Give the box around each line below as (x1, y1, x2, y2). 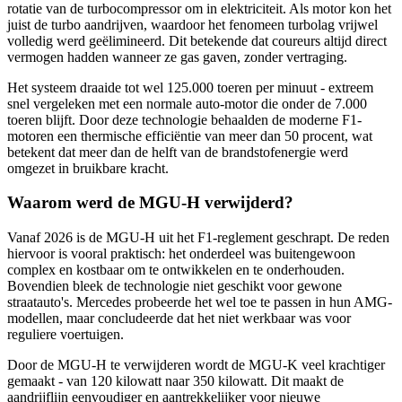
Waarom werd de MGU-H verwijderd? (7, 193, 293, 213)
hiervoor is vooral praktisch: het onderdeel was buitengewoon (7, 245, 355, 261)
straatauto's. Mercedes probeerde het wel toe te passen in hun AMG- (7, 293, 392, 310)
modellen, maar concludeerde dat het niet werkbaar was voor (7, 310, 351, 326)
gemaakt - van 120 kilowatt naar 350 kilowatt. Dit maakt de (7, 372, 344, 389)
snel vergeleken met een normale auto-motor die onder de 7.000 (7, 95, 367, 111)
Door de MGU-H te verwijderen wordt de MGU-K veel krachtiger (7, 356, 385, 372)
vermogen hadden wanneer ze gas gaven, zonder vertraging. (7, 48, 347, 65)
